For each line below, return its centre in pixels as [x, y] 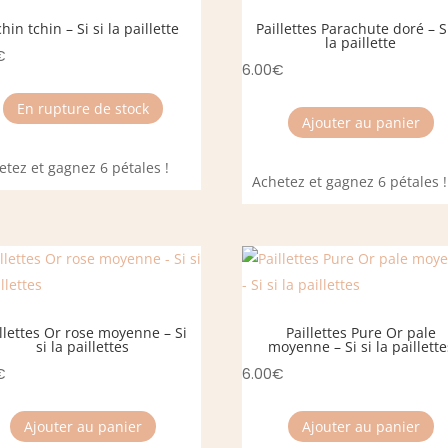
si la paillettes [83, 347]
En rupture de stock [82, 108]
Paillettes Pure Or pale [360, 333]
